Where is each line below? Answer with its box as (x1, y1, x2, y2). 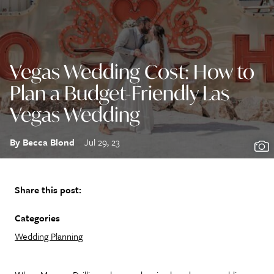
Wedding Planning (15, 229, 83, 243)
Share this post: (15, 182, 81, 196)
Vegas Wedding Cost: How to (10, 58, 254, 84)
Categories (15, 210, 60, 224)
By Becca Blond (10, 135, 75, 149)
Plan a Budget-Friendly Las (10, 80, 229, 106)
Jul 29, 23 (84, 135, 120, 149)
